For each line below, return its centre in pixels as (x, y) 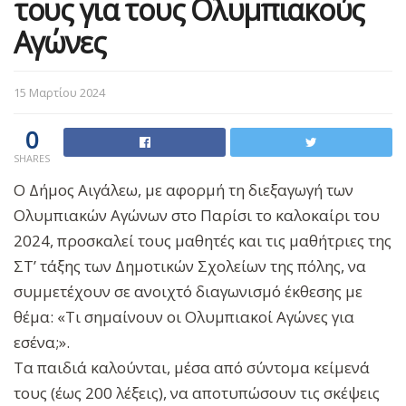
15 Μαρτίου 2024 (59, 92)
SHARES (32, 158)
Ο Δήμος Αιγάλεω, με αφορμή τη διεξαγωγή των (184, 189)
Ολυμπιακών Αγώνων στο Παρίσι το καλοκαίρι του (197, 215)
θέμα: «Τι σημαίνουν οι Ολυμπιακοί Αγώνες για (184, 316)
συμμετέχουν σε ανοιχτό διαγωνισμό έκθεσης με (188, 291)
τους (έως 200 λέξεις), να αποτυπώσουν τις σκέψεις (197, 392)
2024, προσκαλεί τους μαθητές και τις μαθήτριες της (203, 240)
